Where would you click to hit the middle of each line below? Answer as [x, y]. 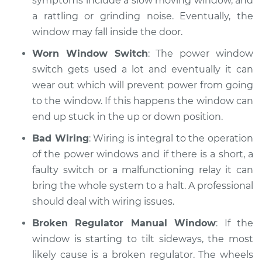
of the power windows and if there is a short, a [143, 154]
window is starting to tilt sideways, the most [143, 239]
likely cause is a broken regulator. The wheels [143, 255]
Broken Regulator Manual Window [124, 223]
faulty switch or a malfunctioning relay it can [143, 170]
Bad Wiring [61, 138]
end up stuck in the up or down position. [127, 117]
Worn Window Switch [90, 54]
